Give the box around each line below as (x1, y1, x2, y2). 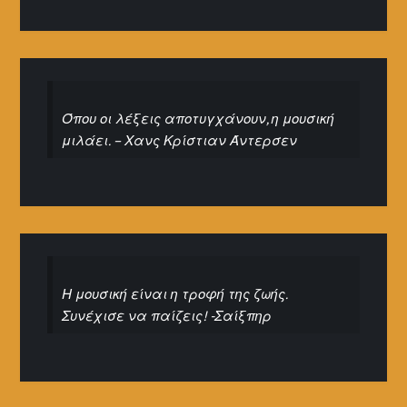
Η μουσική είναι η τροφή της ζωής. (62, 284, 288, 303)
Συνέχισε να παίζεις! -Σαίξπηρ (62, 306, 273, 324)
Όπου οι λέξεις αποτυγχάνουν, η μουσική (62, 109, 335, 127)
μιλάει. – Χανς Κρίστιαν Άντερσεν (62, 131, 298, 149)
